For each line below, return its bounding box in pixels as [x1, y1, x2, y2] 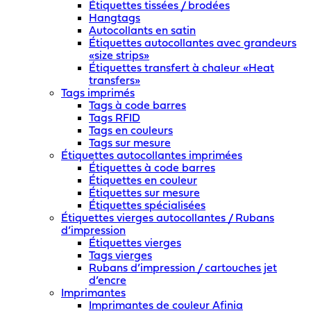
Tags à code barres [89, 101, 186, 112]
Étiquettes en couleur [89, 176, 197, 187]
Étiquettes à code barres [89, 163, 215, 175]
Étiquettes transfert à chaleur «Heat [89, 63, 274, 75]
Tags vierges [89, 251, 152, 262]
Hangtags [89, 13, 140, 25]
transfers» [89, 76, 140, 87]
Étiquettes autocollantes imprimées [61, 151, 242, 162]
